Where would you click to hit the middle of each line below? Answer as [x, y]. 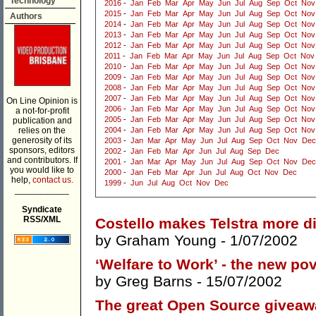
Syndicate [42, 209]
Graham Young [166, 241]
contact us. [53, 180]
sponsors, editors [42, 150]
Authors [26, 16]
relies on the [42, 130]
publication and [42, 121]
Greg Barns [154, 281]
